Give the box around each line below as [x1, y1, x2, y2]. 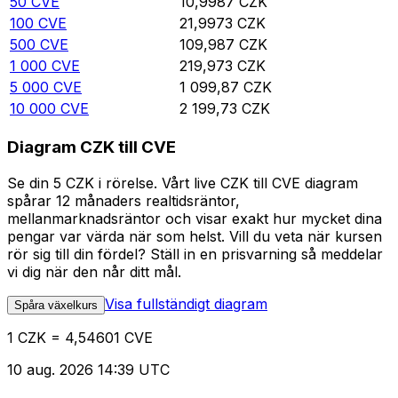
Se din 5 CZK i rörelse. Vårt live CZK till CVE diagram [7, 173, 358, 192]
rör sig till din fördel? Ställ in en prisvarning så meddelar [7, 244, 383, 263]
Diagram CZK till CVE [7, 137, 176, 158]
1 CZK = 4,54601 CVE [7, 328, 153, 346]
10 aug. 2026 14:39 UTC [7, 360, 170, 378]
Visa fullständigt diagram [105, 294, 267, 313]
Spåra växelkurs [14, 298, 98, 312]
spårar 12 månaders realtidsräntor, [7, 191, 240, 210]
